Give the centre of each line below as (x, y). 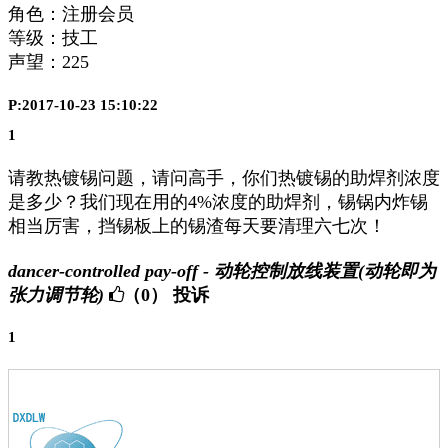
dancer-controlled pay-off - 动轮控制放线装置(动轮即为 (222, 271)
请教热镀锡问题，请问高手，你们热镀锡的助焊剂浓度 (224, 178)
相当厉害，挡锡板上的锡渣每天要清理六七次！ (197, 226)
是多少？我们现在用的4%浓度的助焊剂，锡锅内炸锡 (218, 202)
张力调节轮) (56, 295)
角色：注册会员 (71, 14)
